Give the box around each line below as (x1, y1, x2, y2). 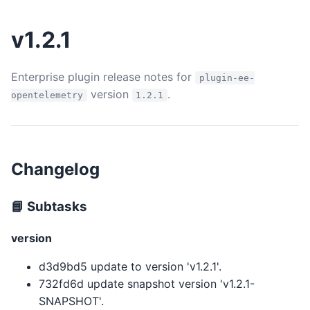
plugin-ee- (199, 73, 255, 83)
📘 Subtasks (11, 198, 87, 215)
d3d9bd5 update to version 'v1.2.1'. (39, 259, 221, 273)
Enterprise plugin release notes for (11, 70, 195, 84)
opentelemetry (11, 90, 83, 100)
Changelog (11, 158, 100, 179)
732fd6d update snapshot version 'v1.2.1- (39, 276, 255, 291)
